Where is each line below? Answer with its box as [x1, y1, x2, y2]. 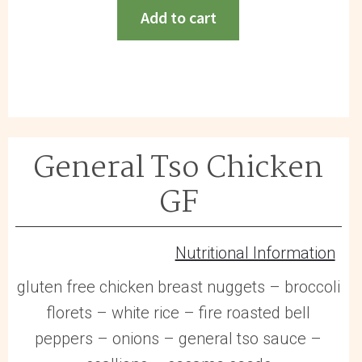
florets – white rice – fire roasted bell [46, 302, 311, 322]
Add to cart [140, 6, 217, 27]
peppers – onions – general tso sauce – [35, 328, 322, 348]
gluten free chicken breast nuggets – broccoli [16, 276, 340, 297]
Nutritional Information [175, 243, 335, 263]
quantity [95, 54, 152, 74]
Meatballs [95, 2, 166, 23]
